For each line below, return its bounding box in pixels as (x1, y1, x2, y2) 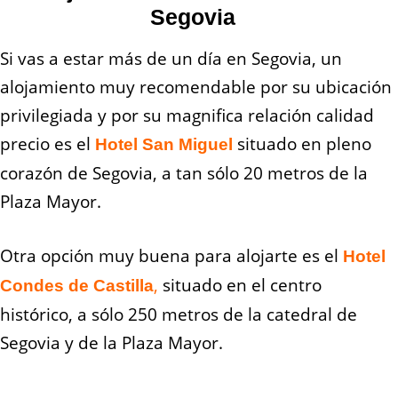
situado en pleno (237, 132, 371, 156)
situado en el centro (158, 274, 322, 298)
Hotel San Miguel (95, 135, 233, 155)
